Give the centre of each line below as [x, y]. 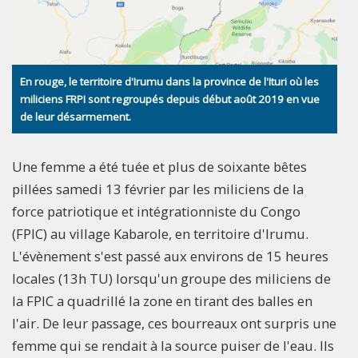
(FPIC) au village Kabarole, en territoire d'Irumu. [160, 233]
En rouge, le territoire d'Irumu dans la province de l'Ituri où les [169, 81]
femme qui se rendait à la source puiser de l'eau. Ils [173, 345]
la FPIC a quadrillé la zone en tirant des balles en [162, 300]
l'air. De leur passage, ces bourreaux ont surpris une [174, 323]
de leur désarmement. [76, 116]
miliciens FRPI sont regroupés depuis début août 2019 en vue [170, 99]
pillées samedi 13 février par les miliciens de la [158, 189]
